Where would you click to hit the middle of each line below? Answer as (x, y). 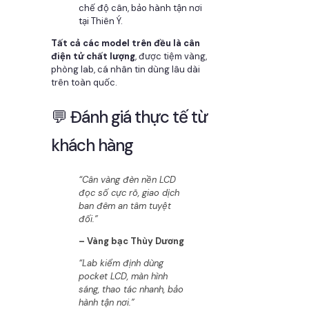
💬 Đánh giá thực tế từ (129, 117)
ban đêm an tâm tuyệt (125, 206)
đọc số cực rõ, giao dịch (129, 192)
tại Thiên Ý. (101, 21)
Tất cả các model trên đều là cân (126, 43)
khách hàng (92, 145)
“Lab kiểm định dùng (121, 263)
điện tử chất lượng (93, 56)
